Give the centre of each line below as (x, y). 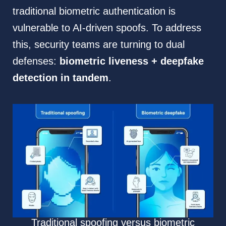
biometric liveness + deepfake (131, 61)
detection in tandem (60, 78)
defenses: (36, 61)
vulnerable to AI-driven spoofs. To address (107, 28)
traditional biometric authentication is (94, 11)
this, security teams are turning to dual (98, 45)
